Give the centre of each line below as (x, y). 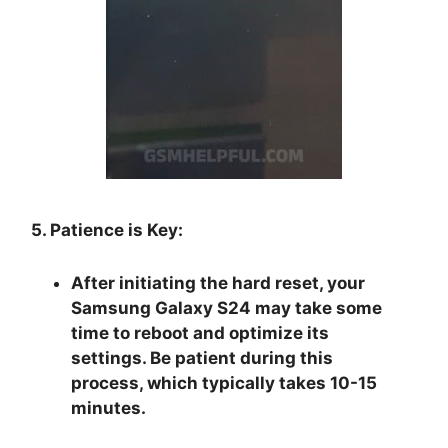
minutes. (109, 408)
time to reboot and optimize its (200, 333)
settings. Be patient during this (202, 358)
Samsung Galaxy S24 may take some (227, 308)
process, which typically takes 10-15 (224, 383)
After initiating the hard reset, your (218, 283)
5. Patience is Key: (107, 230)
